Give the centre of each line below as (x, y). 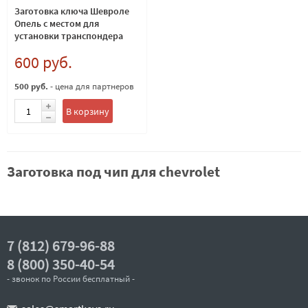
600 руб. (43, 62)
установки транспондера (69, 36)
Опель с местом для (57, 23)
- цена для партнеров (91, 86)
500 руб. (31, 86)
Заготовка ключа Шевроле (72, 11)
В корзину (88, 111)
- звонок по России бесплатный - (71, 279)
